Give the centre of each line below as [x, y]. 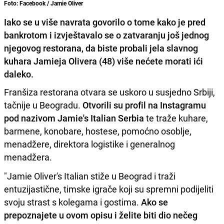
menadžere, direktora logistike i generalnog [89, 144]
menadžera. [28, 157]
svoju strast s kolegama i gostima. [72, 202]
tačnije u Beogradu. [43, 105]
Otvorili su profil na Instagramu [144, 105]
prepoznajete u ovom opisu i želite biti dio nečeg [101, 215]
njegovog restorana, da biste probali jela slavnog [101, 48]
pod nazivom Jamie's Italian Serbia [74, 118]
